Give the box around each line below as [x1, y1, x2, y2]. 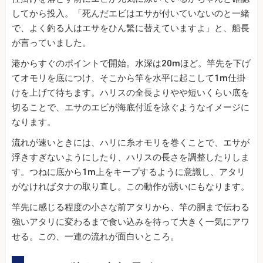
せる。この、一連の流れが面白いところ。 [12, 231, 179, 242]
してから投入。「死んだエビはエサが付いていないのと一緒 [12, 8, 249, 19]
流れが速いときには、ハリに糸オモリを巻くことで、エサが [12, 137, 249, 148]
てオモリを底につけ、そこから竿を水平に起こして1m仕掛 [12, 72, 245, 83]
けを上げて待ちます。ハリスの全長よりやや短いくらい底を [12, 87, 249, 98]
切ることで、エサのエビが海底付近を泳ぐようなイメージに [12, 102, 249, 113]
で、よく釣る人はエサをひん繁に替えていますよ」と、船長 [12, 22, 249, 33]
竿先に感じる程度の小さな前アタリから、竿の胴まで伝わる [12, 201, 249, 213]
